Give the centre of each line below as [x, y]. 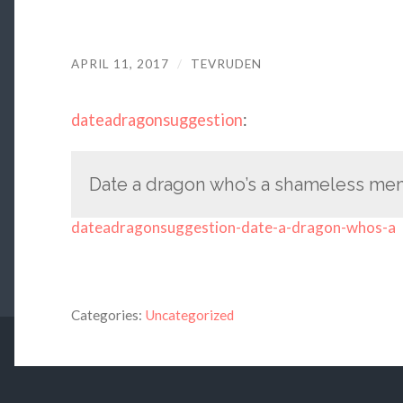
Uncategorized [189, 315]
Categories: [106, 315]
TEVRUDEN [226, 63]
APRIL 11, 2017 [120, 63]
